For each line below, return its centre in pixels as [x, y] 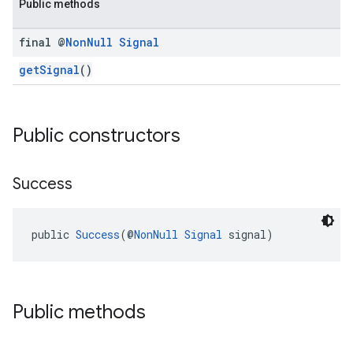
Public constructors [97, 136]
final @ [42, 42]
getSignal [49, 70]
